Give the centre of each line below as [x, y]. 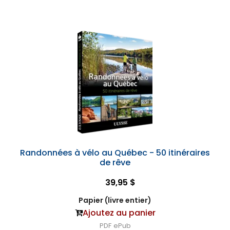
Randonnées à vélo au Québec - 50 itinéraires [115, 153]
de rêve [115, 162]
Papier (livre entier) [115, 200]
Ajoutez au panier [119, 213]
